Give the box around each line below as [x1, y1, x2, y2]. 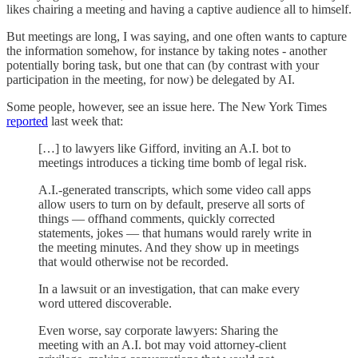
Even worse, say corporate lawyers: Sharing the [38, 324, 278, 338]
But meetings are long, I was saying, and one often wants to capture [6, 30, 347, 44]
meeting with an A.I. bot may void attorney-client [38, 338, 286, 352]
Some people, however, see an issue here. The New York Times [6, 100, 327, 114]
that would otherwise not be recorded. [38, 255, 229, 269]
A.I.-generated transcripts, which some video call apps [38, 183, 311, 197]
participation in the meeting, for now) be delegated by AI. [6, 73, 295, 87]
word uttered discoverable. [38, 296, 172, 311]
